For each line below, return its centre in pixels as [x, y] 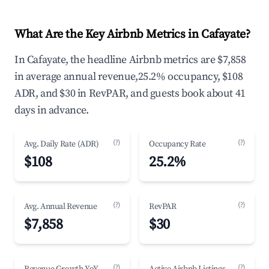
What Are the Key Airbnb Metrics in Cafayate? [132, 35]
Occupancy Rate [177, 144]
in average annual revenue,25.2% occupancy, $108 [129, 77]
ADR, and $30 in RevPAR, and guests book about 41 [130, 93]
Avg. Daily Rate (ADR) [62, 144]
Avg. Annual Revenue [61, 207]
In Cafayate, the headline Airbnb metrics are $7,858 [130, 60]
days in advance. [52, 110]
